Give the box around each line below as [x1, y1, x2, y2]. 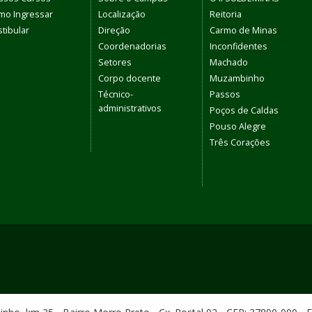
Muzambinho [210, 72, 265, 85]
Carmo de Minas [210, 24, 277, 37]
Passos [210, 88, 240, 101]
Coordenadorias [98, 40, 166, 53]
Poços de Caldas [210, 104, 279, 117]
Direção [98, 24, 130, 37]
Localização [98, 8, 146, 21]
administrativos [98, 102, 162, 115]
